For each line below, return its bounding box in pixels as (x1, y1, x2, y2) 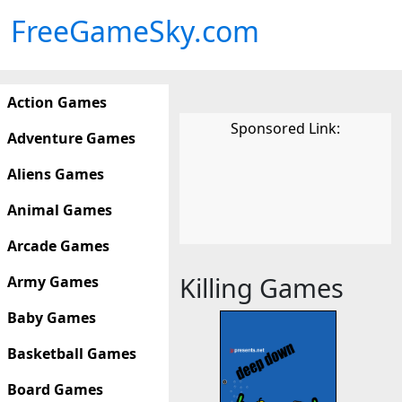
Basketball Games (7, 344, 136, 363)
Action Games (7, 92, 107, 112)
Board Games (7, 380, 103, 399)
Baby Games (7, 308, 96, 328)
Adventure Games (7, 128, 135, 148)
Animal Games (7, 200, 112, 220)
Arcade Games (7, 236, 109, 256)
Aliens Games (7, 164, 104, 184)
